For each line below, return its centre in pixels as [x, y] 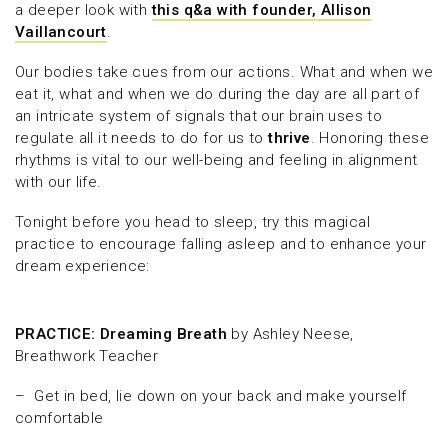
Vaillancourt [61, 32]
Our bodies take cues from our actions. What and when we [224, 72]
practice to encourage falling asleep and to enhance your [221, 244]
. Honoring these [370, 138]
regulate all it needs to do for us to [142, 138]
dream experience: [82, 266]
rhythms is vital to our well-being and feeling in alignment [216, 160]
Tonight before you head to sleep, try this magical [192, 222]
